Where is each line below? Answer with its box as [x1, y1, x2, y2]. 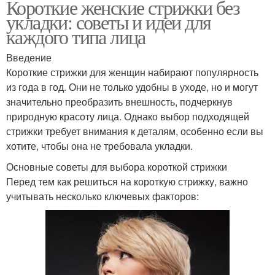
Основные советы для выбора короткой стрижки [6, 159, 227, 174]
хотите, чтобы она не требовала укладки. [6, 138, 193, 153]
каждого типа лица [6, 23, 145, 50]
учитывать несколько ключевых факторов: [6, 188, 199, 203]
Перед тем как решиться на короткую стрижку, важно [6, 174, 248, 188]
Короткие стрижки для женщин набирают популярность [6, 64, 258, 79]
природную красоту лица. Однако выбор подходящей [6, 109, 249, 123]
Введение [6, 50, 52, 64]
